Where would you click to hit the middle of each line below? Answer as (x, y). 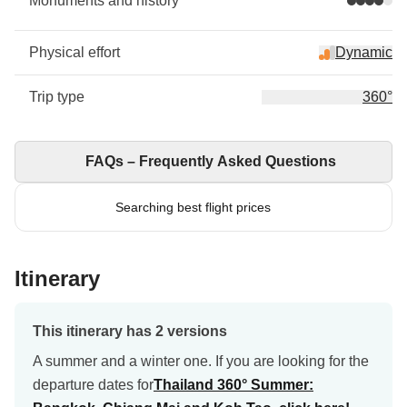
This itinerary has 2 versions (130, 331)
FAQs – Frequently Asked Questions (211, 161)
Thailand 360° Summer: (233, 385)
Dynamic (364, 52)
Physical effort (74, 52)
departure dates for (93, 385)
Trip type (57, 97)
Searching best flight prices (193, 207)
